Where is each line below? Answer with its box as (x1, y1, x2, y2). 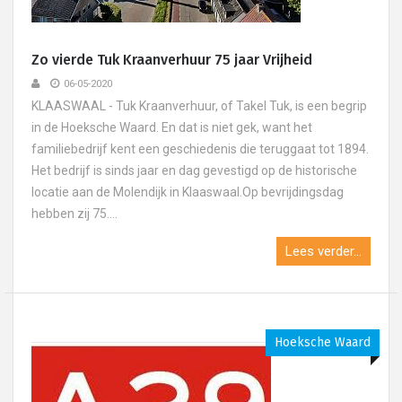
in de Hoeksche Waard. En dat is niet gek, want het (31, 120, 312, 135)
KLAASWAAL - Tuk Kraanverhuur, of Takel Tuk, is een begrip (31, 99, 367, 113)
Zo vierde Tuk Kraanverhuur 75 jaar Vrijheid (31, 51, 312, 68)
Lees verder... (285, 243, 362, 259)
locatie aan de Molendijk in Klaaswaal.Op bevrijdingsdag (31, 185, 344, 199)
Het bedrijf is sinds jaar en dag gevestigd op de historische (31, 163, 357, 178)
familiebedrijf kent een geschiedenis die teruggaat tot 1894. (31, 142, 369, 156)
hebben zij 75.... (31, 206, 118, 221)
